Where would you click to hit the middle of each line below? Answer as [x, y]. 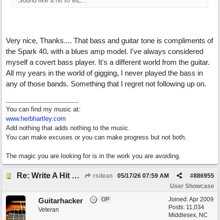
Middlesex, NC [188, 215]
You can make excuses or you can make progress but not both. [96, 137]
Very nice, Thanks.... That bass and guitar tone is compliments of [110, 41]
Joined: [179, 199]
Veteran [49, 210]
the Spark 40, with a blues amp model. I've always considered [105, 51]
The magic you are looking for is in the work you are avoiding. [93, 156]
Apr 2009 [201, 199]
